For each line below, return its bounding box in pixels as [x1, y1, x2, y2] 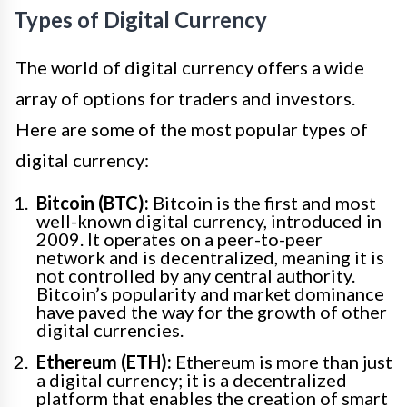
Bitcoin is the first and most [149, 192, 376, 214]
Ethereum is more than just [172, 351, 392, 373]
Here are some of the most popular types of [15, 118, 368, 141]
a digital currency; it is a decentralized [36, 369, 347, 392]
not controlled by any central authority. [36, 264, 355, 287]
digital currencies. [36, 319, 184, 342]
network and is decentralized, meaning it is [36, 246, 384, 269]
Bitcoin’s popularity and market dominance [36, 283, 384, 305]
